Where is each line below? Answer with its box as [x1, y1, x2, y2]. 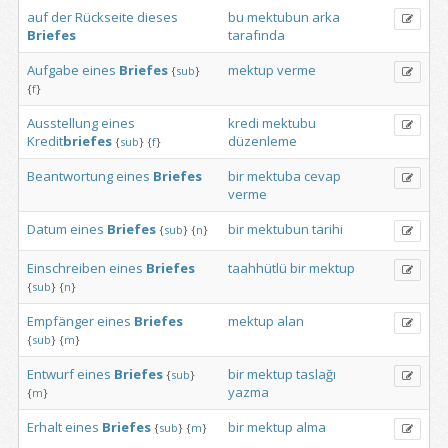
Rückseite [75, 8, 134, 26]
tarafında [228, 26, 285, 44]
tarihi [312, 220, 343, 238]
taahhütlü [228, 259, 287, 277]
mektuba [247, 167, 301, 185]
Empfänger [27, 312, 94, 330]
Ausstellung [27, 114, 98, 132]
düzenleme [228, 132, 297, 150]
